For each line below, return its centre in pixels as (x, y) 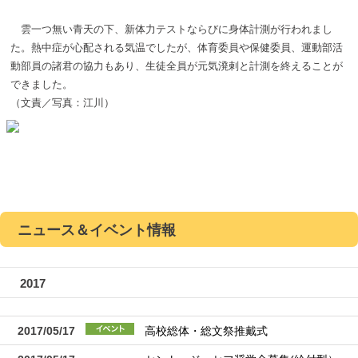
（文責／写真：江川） (62, 102)
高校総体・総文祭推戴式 (206, 331)
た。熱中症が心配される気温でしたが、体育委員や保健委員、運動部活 (177, 47)
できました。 (42, 84)
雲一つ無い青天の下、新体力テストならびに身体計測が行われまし (171, 29)
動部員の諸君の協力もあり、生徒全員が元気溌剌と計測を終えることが (177, 66)
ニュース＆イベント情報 (97, 230)
